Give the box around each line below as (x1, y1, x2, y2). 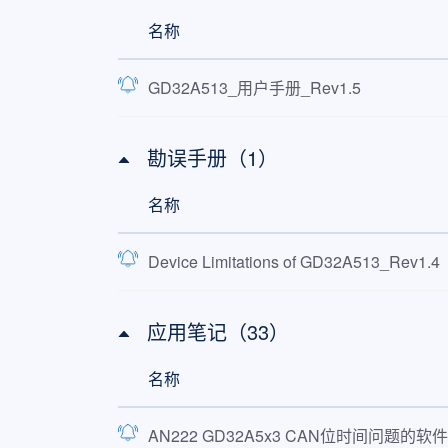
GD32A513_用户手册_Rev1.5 (147, 76, 361, 99)
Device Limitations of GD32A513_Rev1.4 (147, 250, 440, 273)
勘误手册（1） (146, 143, 278, 172)
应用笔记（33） (146, 317, 289, 346)
